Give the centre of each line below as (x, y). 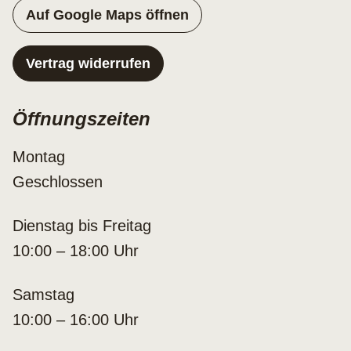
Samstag (43, 295)
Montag (39, 157)
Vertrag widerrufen (88, 63)
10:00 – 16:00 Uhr (76, 320)
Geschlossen (58, 182)
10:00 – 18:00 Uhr (76, 251)
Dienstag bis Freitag (82, 226)
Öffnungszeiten (81, 119)
